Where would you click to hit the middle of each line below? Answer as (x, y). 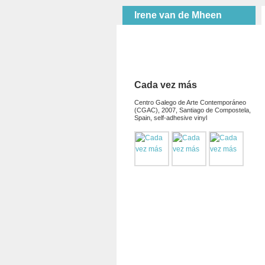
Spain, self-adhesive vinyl (171, 117)
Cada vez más (166, 85)
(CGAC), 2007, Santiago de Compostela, (193, 110)
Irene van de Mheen (178, 15)
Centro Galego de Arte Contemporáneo (190, 102)
